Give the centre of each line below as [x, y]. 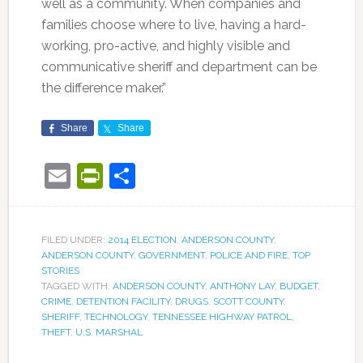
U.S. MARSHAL [109, 332]
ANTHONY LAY [242, 286]
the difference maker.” [103, 88]
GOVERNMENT [171, 255]
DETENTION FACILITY [123, 301]
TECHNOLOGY [115, 317]
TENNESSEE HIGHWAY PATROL [222, 317]
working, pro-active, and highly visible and [165, 46]
